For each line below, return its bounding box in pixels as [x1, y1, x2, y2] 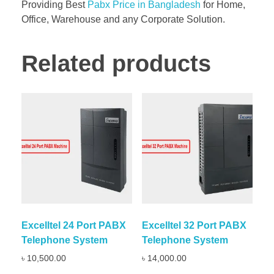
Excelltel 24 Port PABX [21, 220, 126, 231]
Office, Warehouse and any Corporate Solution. [21, 13, 225, 24]
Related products [21, 50, 211, 76]
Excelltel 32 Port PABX [141, 220, 246, 231]
